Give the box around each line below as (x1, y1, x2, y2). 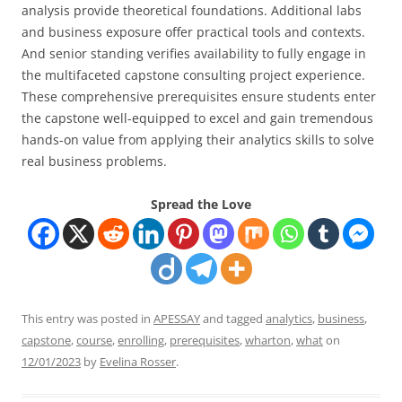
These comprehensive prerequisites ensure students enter (22, 88, 376, 105)
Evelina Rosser (100, 354, 176, 370)
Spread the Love (151, 196, 251, 213)
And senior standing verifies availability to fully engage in (22, 45, 366, 62)
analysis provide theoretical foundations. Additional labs (22, 2, 362, 19)
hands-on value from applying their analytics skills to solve (22, 131, 374, 148)
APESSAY (153, 310, 200, 327)
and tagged (200, 310, 266, 327)
